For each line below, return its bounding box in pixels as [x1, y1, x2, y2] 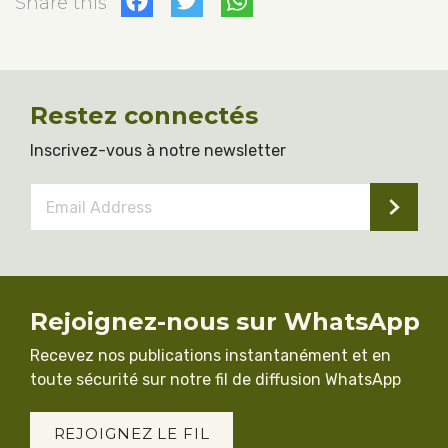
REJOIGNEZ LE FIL [53, 424, 210, 444]
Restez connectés [30, 101, 258, 130]
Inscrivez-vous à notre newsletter [30, 140, 286, 160]
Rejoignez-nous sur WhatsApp [30, 306, 420, 336]
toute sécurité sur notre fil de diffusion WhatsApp [30, 370, 401, 389]
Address [30, 205, 98, 228]
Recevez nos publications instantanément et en [30, 346, 391, 365]
